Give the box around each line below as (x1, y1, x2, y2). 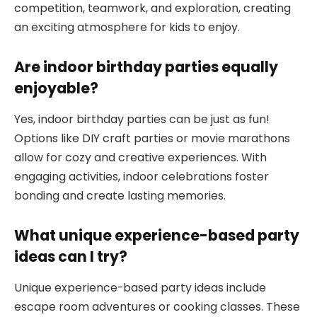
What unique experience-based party (14, 224, 299, 246)
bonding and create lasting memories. (14, 188, 226, 204)
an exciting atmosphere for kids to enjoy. (14, 19, 240, 36)
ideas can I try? (14, 246, 127, 267)
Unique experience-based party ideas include (14, 279, 266, 296)
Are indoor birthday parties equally (14, 56, 278, 77)
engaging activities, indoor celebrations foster (14, 168, 269, 185)
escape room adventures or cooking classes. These (14, 299, 300, 316)
